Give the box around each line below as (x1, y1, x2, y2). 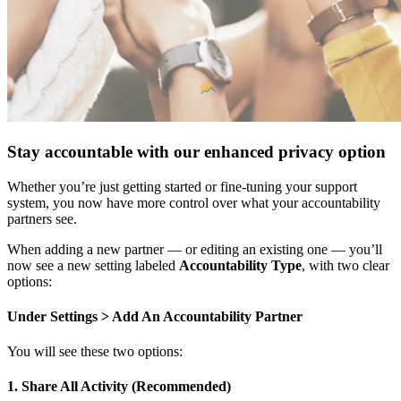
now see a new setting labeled (7, 257, 179, 273)
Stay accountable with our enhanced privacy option (7, 141, 386, 161)
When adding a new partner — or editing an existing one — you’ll (7, 241, 382, 257)
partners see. (7, 210, 81, 226)
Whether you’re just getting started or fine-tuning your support (7, 178, 357, 194)
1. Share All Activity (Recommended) (7, 379, 231, 395)
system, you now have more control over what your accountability (7, 194, 380, 210)
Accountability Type (179, 257, 302, 273)
